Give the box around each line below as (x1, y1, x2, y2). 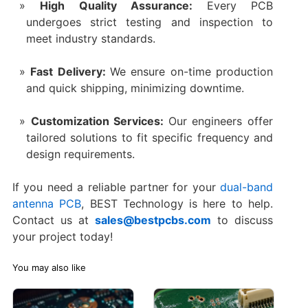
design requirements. (25, 146, 135, 161)
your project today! (12, 229, 113, 243)
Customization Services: (30, 113, 168, 128)
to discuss (211, 212, 274, 227)
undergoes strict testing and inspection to (25, 14, 274, 29)
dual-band (220, 179, 274, 194)
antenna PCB (12, 196, 82, 210)
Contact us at (12, 212, 96, 227)
